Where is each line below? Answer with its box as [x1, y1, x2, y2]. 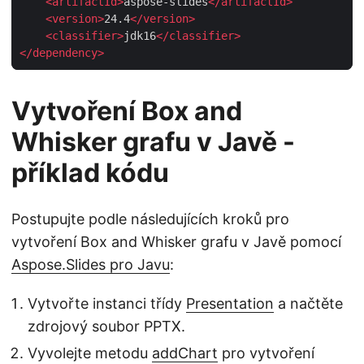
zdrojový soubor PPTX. [28, 317, 185, 335]
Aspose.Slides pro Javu [11, 255, 170, 273]
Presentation [186, 294, 274, 312]
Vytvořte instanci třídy [28, 294, 186, 312]
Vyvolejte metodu [28, 344, 152, 362]
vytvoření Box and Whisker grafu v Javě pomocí [11, 232, 341, 250]
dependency [32, 45, 97, 59]
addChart [152, 344, 218, 362]
